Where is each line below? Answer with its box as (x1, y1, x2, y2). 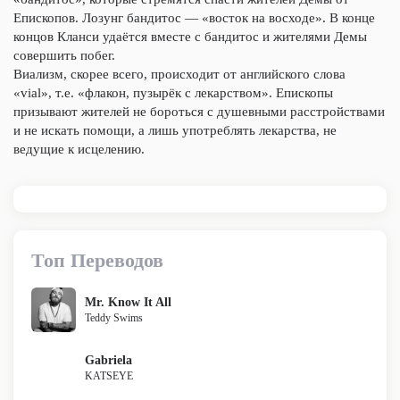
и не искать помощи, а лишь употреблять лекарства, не (13, 123, 337, 137)
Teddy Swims (85, 312, 143, 324)
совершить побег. (13, 48, 115, 62)
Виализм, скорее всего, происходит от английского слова (13, 67, 346, 81)
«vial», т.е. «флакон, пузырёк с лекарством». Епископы (13, 86, 333, 100)
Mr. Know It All (85, 296, 171, 309)
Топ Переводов (31, 249, 163, 271)
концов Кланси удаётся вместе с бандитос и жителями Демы (13, 29, 367, 44)
